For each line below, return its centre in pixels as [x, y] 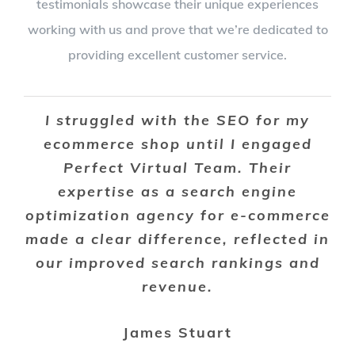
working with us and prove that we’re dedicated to [177, 29]
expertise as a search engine [177, 191]
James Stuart [177, 332]
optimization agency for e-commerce [177, 215]
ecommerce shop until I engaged [177, 143]
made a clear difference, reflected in [177, 239]
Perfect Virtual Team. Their [177, 167]
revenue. [177, 286]
